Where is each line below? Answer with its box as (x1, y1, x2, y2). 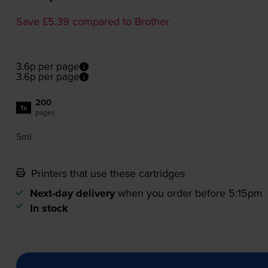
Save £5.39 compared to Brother (16, 14, 169, 29)
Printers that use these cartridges (28, 166, 185, 181)
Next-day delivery (29, 185, 115, 202)
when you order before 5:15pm (117, 185, 263, 201)
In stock (29, 200, 68, 217)
